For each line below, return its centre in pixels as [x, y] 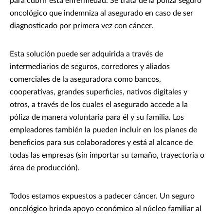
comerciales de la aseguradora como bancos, [85, 80]
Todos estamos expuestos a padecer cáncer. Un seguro [102, 196]
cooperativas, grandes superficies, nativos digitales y [99, 92]
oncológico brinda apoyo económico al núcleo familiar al [106, 209]
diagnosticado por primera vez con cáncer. [82, 26]
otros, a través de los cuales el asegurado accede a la [99, 105]
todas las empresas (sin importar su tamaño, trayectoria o [107, 155]
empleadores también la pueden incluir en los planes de [103, 130]
